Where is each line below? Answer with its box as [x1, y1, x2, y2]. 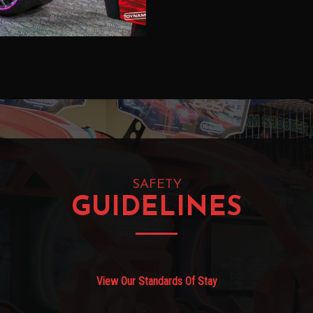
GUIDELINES [71, 195, 242, 223]
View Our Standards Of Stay [96, 275, 217, 289]
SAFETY [131, 178, 182, 192]
